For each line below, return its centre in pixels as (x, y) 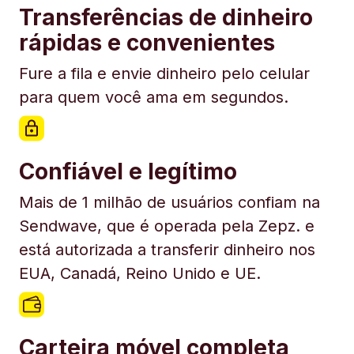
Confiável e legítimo (128, 172)
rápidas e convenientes (147, 43)
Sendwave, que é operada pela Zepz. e (167, 226)
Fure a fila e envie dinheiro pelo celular (164, 74)
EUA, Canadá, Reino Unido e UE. (140, 274)
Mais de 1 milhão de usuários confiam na (169, 203)
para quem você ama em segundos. (154, 98)
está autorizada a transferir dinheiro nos (167, 250)
